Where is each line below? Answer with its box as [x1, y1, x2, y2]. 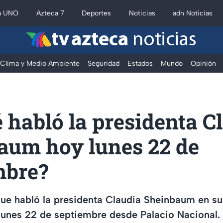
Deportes [82, 9, 111, 17]
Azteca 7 [36, 9, 64, 17]
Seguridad [88, 59, 119, 68]
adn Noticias [173, 9, 213, 17]
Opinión [191, 59, 216, 68]
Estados [127, 59, 153, 68]
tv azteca [51, 30, 128, 50]
